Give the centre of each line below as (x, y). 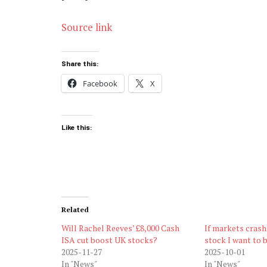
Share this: (80, 63)
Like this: (77, 127)
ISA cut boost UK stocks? (109, 240)
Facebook (100, 83)
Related (75, 210)
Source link (87, 27)
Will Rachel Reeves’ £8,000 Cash (120, 228)
